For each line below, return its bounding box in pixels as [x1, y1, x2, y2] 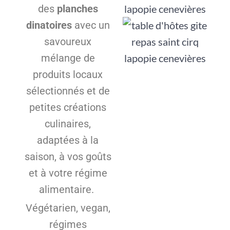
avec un [71, 18, 110, 31]
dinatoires [26, 18, 72, 31]
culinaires [45, 117, 89, 130]
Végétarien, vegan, [25, 201, 110, 214]
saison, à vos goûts [24, 150, 111, 163]
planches [56, 2, 98, 15]
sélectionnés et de [26, 84, 110, 97]
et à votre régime [28, 166, 107, 179]
